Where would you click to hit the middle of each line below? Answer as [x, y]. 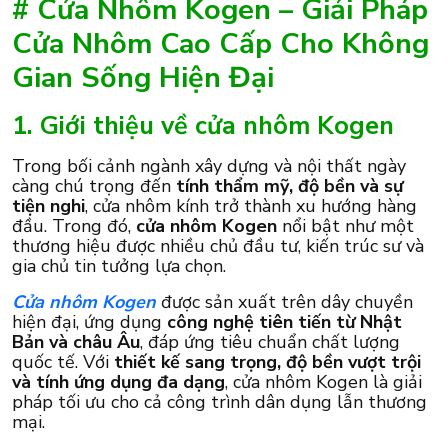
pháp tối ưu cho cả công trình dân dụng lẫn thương [219, 401]
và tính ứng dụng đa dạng [118, 381]
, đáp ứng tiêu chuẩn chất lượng [270, 341]
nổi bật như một [345, 225]
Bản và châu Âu [76, 341]
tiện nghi [48, 205]
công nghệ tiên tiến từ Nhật [284, 321]
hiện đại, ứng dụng [89, 321]
